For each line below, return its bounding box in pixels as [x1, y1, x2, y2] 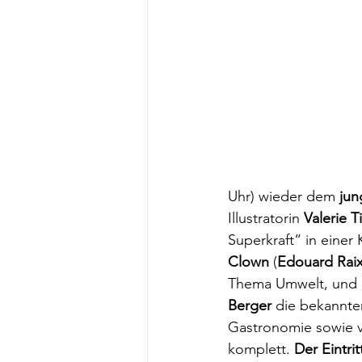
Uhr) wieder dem [228, 187, 335, 205]
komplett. [228, 340, 294, 358]
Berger [228, 297, 276, 314]
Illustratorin [228, 209, 304, 227]
